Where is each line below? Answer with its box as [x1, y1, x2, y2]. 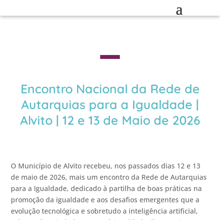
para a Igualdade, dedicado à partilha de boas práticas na [11, 184, 202, 193]
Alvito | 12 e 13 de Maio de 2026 [20, 112, 200, 128]
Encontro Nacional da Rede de [20, 81, 200, 96]
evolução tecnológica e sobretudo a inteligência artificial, [11, 206, 198, 216]
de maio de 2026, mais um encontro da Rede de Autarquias [11, 172, 207, 182]
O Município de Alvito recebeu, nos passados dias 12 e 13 [11, 161, 201, 170]
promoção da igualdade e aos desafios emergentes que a [11, 195, 200, 204]
